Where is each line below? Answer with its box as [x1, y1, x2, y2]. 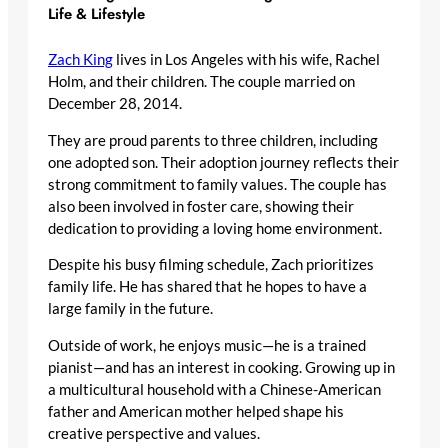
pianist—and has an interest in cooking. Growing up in [48, 358, 395, 376]
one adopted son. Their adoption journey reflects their [48, 153, 399, 171]
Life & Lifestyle [48, 3, 145, 26]
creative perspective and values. [48, 424, 260, 442]
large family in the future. [48, 300, 213, 318]
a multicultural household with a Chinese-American [48, 380, 381, 398]
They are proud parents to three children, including [48, 131, 378, 149]
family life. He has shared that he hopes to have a [48, 278, 367, 296]
